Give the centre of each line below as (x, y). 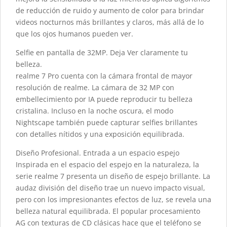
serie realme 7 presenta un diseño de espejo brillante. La (113, 176)
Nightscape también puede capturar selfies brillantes (107, 123)
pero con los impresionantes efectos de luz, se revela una (113, 200)
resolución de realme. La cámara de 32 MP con (95, 88)
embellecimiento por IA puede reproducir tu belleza (104, 99)
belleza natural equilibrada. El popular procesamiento (108, 211)
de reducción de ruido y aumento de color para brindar (110, 11)
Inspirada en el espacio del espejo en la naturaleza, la (107, 165)
